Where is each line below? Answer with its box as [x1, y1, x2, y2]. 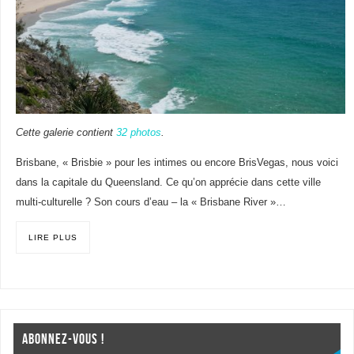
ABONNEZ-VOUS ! [22, 331, 105, 348]
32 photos [115, 126, 161, 138]
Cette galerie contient [15, 126, 116, 138]
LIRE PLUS [28, 232, 77, 242]
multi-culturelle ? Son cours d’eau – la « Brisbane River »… [15, 197, 286, 209]
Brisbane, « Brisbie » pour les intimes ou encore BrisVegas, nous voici [15, 157, 338, 169]
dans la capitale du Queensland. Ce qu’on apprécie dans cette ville [15, 177, 321, 189]
